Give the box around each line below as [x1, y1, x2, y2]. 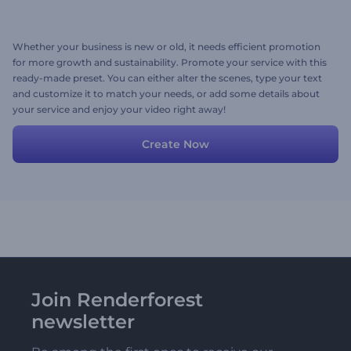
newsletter [31, 310, 135, 333]
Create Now [142, 137, 209, 151]
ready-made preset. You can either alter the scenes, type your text [13, 72, 322, 84]
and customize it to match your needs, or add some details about [13, 88, 320, 100]
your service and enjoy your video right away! [13, 103, 226, 115]
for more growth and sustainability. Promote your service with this [13, 56, 327, 68]
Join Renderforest [31, 288, 203, 311]
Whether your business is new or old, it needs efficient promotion [13, 41, 320, 52]
